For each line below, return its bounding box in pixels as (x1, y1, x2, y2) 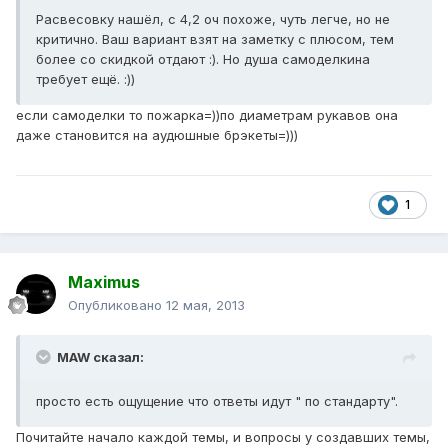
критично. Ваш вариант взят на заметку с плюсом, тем (36, 31, 394, 48)
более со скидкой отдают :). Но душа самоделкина (36, 51, 370, 68)
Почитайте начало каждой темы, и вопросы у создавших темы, (16, 429, 430, 446)
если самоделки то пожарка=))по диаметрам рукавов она (16, 107, 398, 124)
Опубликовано (68, 297, 166, 314)
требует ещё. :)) (36, 71, 135, 88)
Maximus (68, 272, 140, 293)
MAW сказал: (57, 349, 144, 366)
